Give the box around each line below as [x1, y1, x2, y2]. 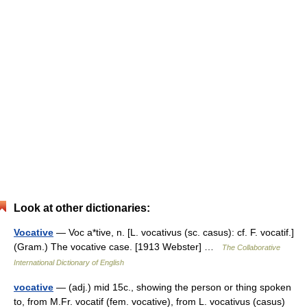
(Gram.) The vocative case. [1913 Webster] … [14, 241, 222, 252]
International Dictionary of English [14, 258, 124, 267]
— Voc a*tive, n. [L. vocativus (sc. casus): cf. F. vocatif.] [53, 227, 294, 238]
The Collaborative [222, 243, 280, 251]
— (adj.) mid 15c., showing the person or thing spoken [53, 282, 291, 293]
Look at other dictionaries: [14, 202, 150, 214]
